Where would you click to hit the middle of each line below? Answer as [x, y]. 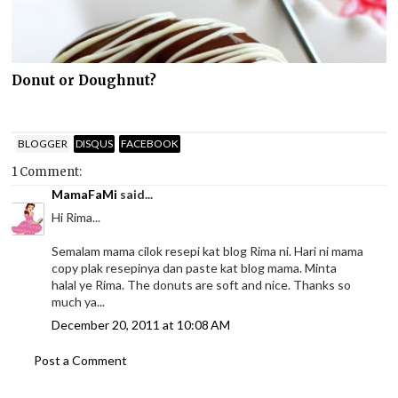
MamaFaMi [85, 195]
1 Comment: [47, 172]
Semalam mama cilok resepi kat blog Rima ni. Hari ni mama [208, 251]
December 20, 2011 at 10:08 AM [141, 325]
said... [135, 195]
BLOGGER [43, 143]
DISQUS [95, 143]
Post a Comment [81, 361]
